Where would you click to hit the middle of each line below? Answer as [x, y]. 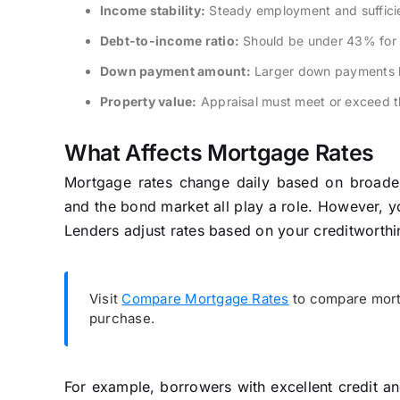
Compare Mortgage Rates [205, 298]
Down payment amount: [175, 71]
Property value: [148, 101]
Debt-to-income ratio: [169, 40]
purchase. [122, 318]
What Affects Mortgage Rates [219, 152]
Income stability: [153, 10]
